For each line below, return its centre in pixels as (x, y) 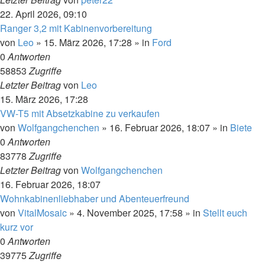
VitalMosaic (42, 213)
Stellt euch (225, 213)
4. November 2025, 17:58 (130, 213)
